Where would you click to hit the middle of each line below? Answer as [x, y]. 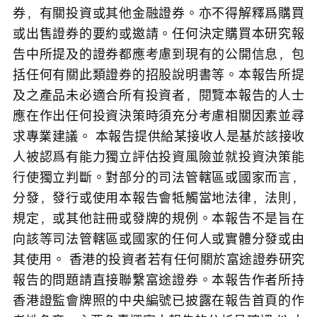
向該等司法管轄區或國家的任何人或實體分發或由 [158, 239]
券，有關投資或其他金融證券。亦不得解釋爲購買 [158, 13]
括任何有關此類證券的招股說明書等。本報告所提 [158, 75]
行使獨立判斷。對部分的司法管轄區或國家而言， [158, 177]
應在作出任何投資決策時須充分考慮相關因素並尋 [158, 116]
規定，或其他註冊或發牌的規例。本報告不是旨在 [158, 218]
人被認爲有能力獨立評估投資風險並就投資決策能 [158, 157]
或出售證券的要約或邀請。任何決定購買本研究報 [158, 34]
